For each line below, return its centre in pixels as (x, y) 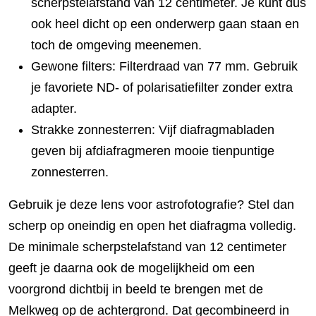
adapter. (54, 109)
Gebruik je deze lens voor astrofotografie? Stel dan (151, 205)
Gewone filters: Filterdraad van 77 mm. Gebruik (164, 66)
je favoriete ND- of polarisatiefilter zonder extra (162, 87)
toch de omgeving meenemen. (116, 45)
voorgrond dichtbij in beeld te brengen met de (136, 289)
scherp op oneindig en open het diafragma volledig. (152, 226)
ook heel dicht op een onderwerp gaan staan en (165, 24)
